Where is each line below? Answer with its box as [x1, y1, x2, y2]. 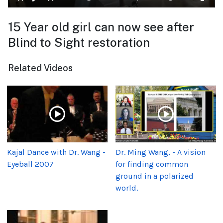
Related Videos [8, 63, 73, 74]
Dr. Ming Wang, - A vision [115, 147, 206, 157]
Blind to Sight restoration [8, 35, 150, 50]
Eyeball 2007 [7, 159, 54, 169]
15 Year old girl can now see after [8, 20, 194, 34]
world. [115, 183, 138, 193]
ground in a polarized [115, 171, 194, 181]
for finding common [115, 159, 188, 169]
